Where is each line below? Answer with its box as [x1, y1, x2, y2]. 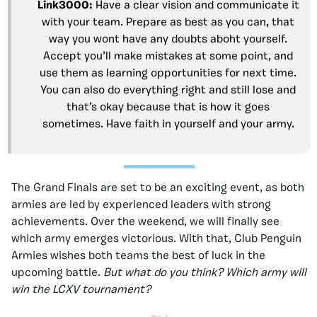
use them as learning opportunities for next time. [40, 67, 296, 79]
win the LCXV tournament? [11, 284, 151, 296]
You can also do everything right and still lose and [40, 84, 296, 96]
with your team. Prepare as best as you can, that [42, 16, 294, 28]
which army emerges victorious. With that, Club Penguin [11, 233, 301, 245]
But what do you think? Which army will [103, 267, 306, 279]
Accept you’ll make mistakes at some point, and [43, 50, 293, 62]
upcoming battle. [11, 267, 103, 279]
